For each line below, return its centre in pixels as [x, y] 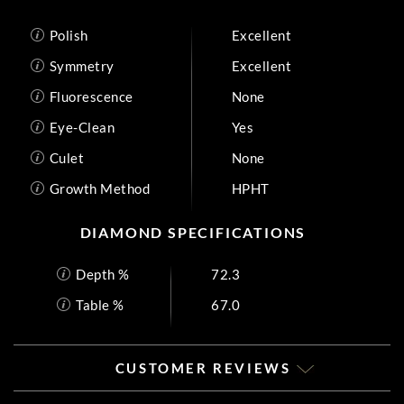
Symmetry [82, 65]
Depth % [103, 274]
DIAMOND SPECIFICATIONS [193, 232]
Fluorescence [91, 96]
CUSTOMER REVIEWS [206, 368]
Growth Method [99, 188]
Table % [100, 304]
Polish [69, 35]
